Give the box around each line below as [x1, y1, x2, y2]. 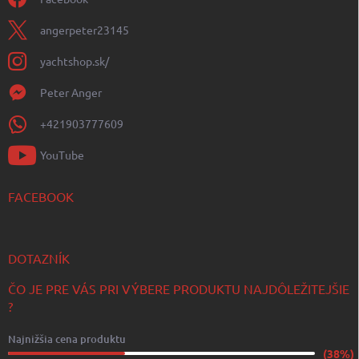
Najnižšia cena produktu [8, 332, 126, 347]
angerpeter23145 [40, 22, 129, 38]
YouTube [40, 147, 84, 163]
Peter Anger [40, 85, 102, 100]
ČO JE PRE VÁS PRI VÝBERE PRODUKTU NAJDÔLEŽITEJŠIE [8, 280, 349, 297]
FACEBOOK [8, 188, 74, 205]
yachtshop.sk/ [40, 54, 109, 69]
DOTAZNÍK [8, 250, 70, 267]
